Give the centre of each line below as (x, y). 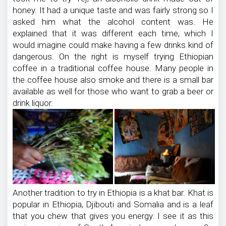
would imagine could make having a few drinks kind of (113, 45)
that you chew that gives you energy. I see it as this (113, 216)
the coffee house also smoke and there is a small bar (113, 80)
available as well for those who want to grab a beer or (113, 92)
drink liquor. (33, 103)
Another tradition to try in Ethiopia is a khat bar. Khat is (113, 193)
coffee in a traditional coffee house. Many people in (113, 68)
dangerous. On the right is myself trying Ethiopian (113, 57)
